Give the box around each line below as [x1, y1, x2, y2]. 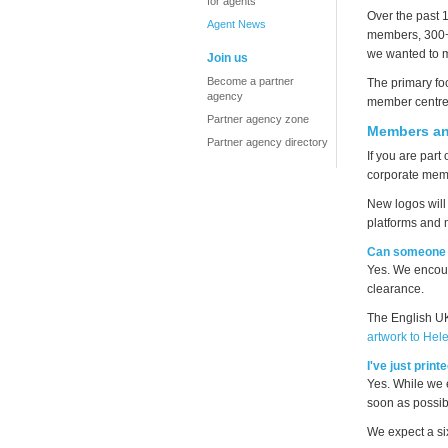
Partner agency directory [207, 136, 328, 148]
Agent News [207, 18, 266, 30]
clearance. [367, 282, 424, 296]
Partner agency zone [207, 113, 309, 125]
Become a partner [207, 75, 294, 87]
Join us [207, 51, 248, 65]
